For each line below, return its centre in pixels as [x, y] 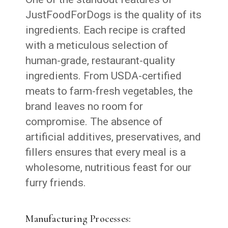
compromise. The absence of [94, 121]
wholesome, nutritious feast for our [109, 167]
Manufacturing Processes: [78, 219]
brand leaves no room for [84, 106]
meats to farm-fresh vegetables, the [109, 91]
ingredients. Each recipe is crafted [106, 30]
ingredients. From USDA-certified [104, 76]
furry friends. [56, 182]
